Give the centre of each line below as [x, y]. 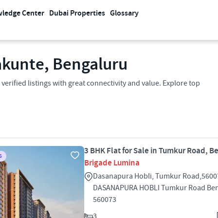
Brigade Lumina [112, 163]
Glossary [124, 13]
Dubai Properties [77, 13]
